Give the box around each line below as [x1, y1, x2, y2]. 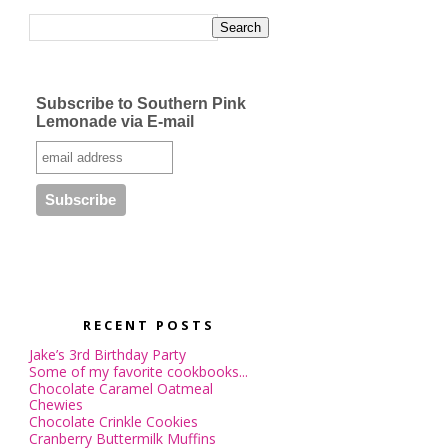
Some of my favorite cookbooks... [28, 362, 248, 381]
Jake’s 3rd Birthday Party [28, 345, 186, 364]
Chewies [28, 395, 83, 414]
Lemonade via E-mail [35, 113, 194, 130]
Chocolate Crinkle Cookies [28, 412, 198, 431]
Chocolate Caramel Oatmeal [28, 379, 213, 398]
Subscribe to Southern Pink [35, 95, 246, 112]
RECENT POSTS [82, 316, 215, 334]
